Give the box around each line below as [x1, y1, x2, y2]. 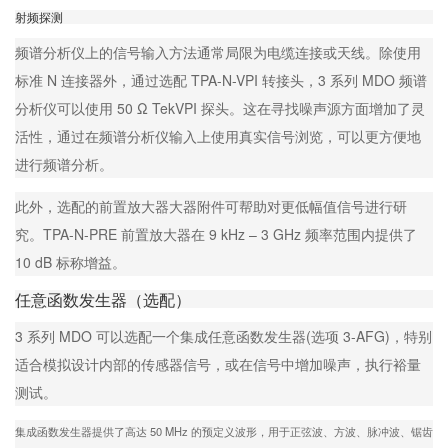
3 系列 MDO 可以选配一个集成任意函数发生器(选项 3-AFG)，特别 [15, 325, 432, 346]
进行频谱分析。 [15, 153, 113, 174]
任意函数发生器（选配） [15, 287, 191, 310]
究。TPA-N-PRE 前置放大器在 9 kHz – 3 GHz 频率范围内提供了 [15, 223, 417, 244]
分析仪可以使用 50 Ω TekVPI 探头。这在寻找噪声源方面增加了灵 [15, 97, 425, 118]
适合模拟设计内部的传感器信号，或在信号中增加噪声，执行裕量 [15, 353, 421, 374]
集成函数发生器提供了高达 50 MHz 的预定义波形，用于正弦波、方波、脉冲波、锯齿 [15, 422, 433, 439]
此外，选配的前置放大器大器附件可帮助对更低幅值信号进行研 [15, 195, 407, 216]
